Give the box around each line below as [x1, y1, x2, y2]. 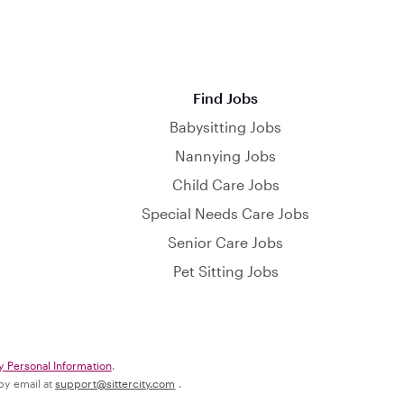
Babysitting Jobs [170, 118, 281, 135]
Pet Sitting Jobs [172, 262, 279, 280]
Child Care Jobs [171, 176, 280, 193]
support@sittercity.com [55, 377, 176, 390]
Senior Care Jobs [168, 234, 283, 251]
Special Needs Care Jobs [142, 205, 309, 222]
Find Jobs [192, 89, 259, 106]
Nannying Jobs [175, 147, 276, 164]
